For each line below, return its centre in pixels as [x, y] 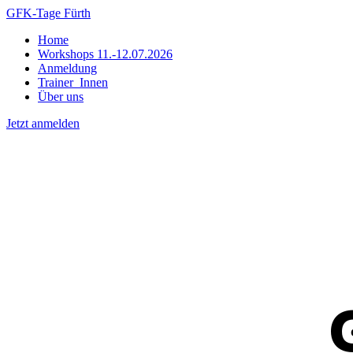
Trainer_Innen [73, 82]
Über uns [61, 97]
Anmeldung [67, 68]
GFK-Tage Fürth [48, 13]
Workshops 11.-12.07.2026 [105, 54]
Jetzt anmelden [43, 123]
